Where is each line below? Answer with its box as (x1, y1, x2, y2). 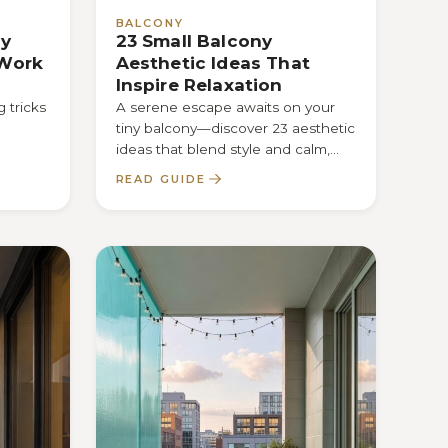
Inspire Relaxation (115, 74, 283, 95)
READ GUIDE (115, 171, 207, 186)
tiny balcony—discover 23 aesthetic (115, 120, 355, 137)
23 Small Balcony (115, 30, 273, 51)
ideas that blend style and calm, (115, 141, 330, 158)
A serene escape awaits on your (115, 99, 335, 116)
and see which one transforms (115, 162, 322, 179)
